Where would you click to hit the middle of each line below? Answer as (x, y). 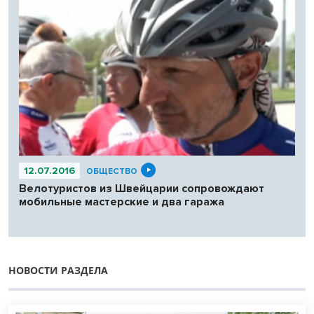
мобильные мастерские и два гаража (122, 202)
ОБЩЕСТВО (112, 172)
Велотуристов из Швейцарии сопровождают (142, 189)
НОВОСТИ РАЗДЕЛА (58, 271)
